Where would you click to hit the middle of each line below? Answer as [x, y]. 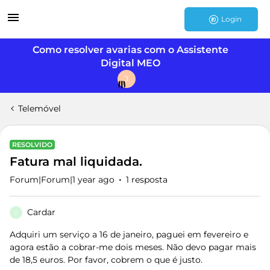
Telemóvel [39, 108]
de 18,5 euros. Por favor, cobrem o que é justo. [106, 260]
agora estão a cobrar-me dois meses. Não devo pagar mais [133, 247]
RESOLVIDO [32, 145]
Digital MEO [130, 63]
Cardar [41, 212]
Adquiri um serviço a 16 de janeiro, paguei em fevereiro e [129, 234]
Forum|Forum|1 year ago [62, 180]
